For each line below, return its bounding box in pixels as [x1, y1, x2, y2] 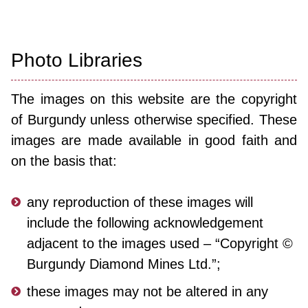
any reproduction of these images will [26, 195, 253, 210]
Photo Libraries [11, 49, 142, 71]
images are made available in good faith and [11, 133, 297, 148]
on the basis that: [11, 153, 117, 169]
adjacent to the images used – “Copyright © [26, 236, 293, 252]
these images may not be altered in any [26, 284, 268, 300]
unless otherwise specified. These [90, 112, 298, 128]
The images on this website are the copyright [11, 91, 297, 107]
